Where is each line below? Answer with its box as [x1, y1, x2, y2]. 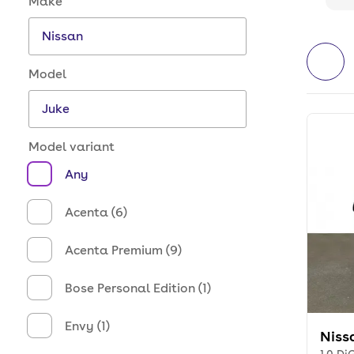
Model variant [28, 139, 115, 154]
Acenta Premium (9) [65, 242, 182, 258]
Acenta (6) [65, 204, 127, 220]
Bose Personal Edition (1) [65, 280, 211, 296]
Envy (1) [65, 318, 110, 333]
